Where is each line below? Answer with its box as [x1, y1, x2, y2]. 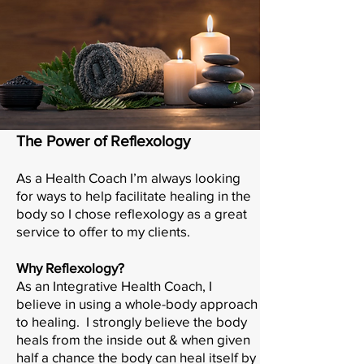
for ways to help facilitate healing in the [16, 187, 251, 203]
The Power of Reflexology [16, 132, 190, 149]
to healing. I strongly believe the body [16, 313, 247, 329]
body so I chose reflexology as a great [16, 205, 247, 221]
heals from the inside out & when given [16, 331, 250, 347]
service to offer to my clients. [16, 223, 193, 239]
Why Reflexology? [16, 259, 128, 275]
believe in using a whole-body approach [16, 295, 258, 311]
